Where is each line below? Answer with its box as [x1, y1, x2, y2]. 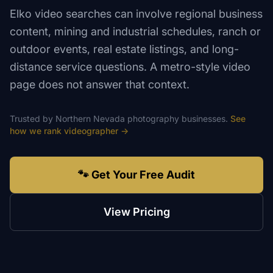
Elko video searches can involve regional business [10, 7, 263, 20]
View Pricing [103, 205, 170, 218]
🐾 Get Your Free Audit [78, 168, 195, 181]
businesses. [179, 113, 228, 124]
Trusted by [10, 113, 55, 124]
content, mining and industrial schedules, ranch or [10, 25, 261, 38]
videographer [64, 126, 118, 136]
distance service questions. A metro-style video [10, 60, 250, 73]
